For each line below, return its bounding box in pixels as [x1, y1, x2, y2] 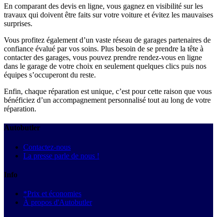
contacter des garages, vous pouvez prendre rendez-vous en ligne [4, 53, 202, 62]
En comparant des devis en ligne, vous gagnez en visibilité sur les [4, 2, 203, 11]
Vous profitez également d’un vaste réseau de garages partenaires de [4, 36, 211, 45]
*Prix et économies [23, 189, 81, 198]
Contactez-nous [23, 142, 71, 151]
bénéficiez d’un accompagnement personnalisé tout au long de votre [4, 96, 211, 105]
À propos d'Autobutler [23, 198, 92, 207]
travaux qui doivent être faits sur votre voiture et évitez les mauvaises [4, 11, 213, 19]
